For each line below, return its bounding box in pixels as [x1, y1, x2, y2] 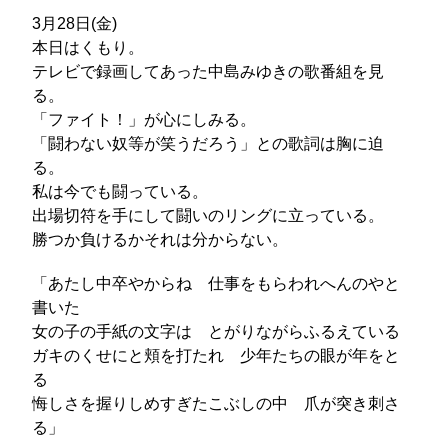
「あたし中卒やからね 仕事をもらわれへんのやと [32, 275, 401, 292]
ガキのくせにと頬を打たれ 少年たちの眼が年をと [32, 347, 401, 364]
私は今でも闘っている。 [32, 183, 209, 200]
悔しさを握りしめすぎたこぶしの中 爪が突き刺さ [32, 395, 401, 412]
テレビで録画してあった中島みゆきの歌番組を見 [32, 63, 385, 80]
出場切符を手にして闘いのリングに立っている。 [32, 207, 385, 224]
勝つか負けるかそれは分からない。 [32, 231, 289, 248]
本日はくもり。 [32, 39, 145, 56]
